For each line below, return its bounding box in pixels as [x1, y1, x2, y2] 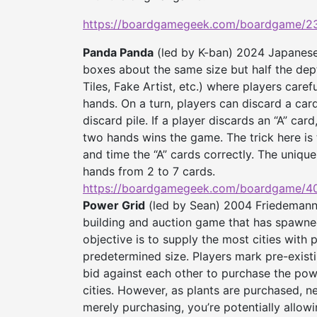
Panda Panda [83, 45, 154, 60]
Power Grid [83, 198, 145, 213]
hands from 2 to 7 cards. [83, 164, 215, 179]
